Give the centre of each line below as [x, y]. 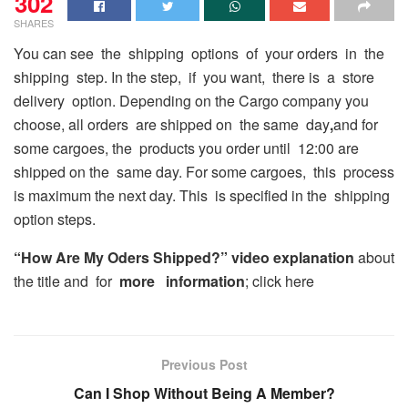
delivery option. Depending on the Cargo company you [193, 100]
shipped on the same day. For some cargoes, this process [204, 171]
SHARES [34, 22]
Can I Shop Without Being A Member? [204, 393]
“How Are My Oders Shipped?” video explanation [184, 257]
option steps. [55, 219]
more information [182, 280]
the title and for [66, 280]
